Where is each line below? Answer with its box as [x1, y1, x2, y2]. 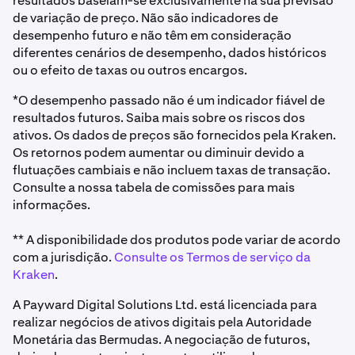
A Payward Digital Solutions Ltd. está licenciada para [13, 296, 317, 313]
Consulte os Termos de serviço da [114, 249, 311, 265]
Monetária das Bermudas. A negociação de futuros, [13, 331, 310, 348]
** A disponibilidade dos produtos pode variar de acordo [13, 231, 341, 248]
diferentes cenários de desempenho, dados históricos [13, 44, 326, 61]
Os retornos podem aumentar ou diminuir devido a [13, 144, 304, 161]
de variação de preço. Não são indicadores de [13, 10, 278, 26]
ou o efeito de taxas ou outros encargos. [13, 62, 247, 78]
